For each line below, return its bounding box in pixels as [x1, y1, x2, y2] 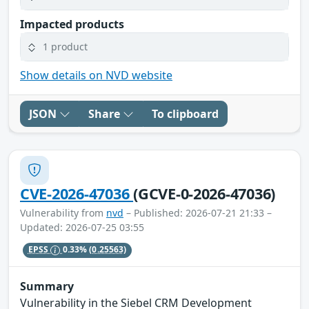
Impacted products [20, 16, 124, 32]
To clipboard [152, 106, 219, 121]
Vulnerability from [20, 206, 106, 219]
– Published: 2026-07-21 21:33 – [123, 206, 272, 219]
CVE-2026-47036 [20, 183, 134, 203]
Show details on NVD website [20, 67, 172, 83]
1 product [43, 40, 88, 54]
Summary [20, 279, 74, 295]
